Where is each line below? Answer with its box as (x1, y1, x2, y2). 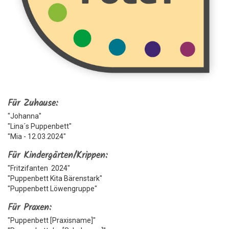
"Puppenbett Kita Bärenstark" (8, 174, 102, 182)
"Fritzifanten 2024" (8, 164, 70, 172)
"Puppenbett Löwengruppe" (8, 184, 97, 193)
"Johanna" (8, 111, 41, 120)
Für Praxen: (8, 200, 51, 215)
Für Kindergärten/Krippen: (8, 148, 107, 163)
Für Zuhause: (8, 96, 58, 111)
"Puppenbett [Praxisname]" (8, 216, 96, 224)
